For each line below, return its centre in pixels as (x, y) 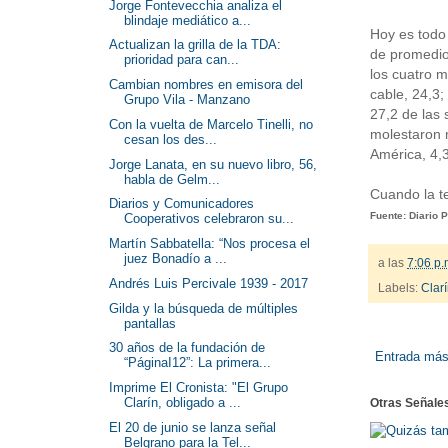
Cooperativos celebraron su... (209, 219)
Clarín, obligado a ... (183, 402)
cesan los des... (171, 139)
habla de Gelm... (172, 179)
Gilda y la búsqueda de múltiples (204, 308)
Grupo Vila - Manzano (187, 99)
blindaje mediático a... (188, 20)
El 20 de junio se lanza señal (193, 427)
